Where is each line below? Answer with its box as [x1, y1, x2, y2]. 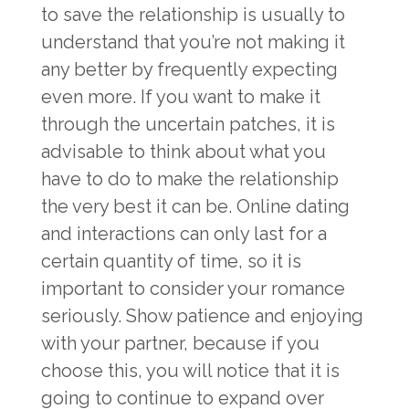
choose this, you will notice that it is [41, 360, 340, 382]
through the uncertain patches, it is [41, 113, 335, 135]
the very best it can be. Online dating [41, 195, 350, 217]
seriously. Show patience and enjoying [41, 305, 363, 327]
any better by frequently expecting [41, 58, 338, 80]
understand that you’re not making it [41, 31, 345, 53]
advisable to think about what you [41, 141, 326, 163]
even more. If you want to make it [41, 86, 320, 108]
